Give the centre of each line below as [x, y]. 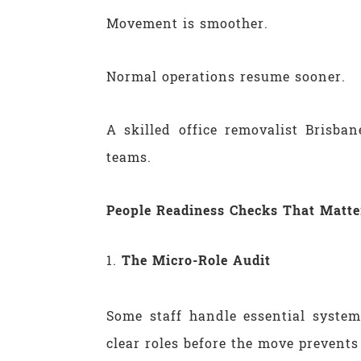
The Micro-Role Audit [196, 260]
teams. [129, 157]
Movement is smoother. [187, 23]
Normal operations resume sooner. [226, 77]
